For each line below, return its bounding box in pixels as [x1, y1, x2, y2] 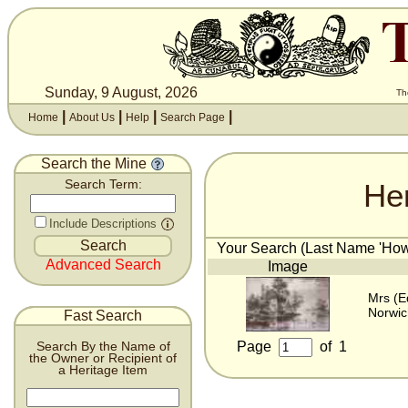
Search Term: [64, 178, 142, 191]
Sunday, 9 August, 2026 [45, 85, 198, 100]
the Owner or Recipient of [29, 351, 177, 365]
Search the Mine [41, 156, 150, 171]
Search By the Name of [36, 339, 170, 353]
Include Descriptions [49, 217, 157, 230]
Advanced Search [45, 257, 161, 272]
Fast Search [64, 308, 142, 323]
